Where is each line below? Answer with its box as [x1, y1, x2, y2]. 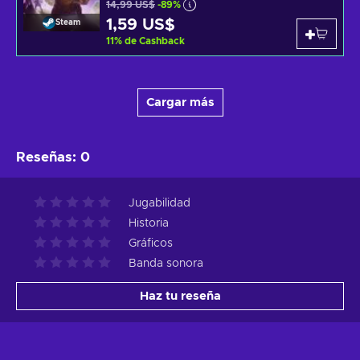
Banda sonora [129, 258, 203, 270]
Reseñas [16, 150, 72, 165]
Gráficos [129, 238, 173, 250]
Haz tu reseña [139, 290, 221, 303]
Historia [129, 218, 169, 230]
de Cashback [125, 36, 185, 47]
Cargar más [145, 96, 215, 109]
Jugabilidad [129, 198, 190, 210]
